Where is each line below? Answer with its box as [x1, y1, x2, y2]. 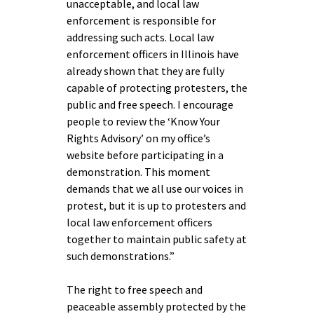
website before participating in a [67, 148, 224, 162]
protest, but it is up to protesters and [67, 198, 246, 212]
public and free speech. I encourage [67, 97, 233, 111]
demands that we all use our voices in [67, 182, 243, 196]
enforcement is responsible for [67, 13, 216, 27]
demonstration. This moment [67, 165, 210, 179]
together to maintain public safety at [67, 232, 247, 246]
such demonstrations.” [67, 249, 175, 263]
